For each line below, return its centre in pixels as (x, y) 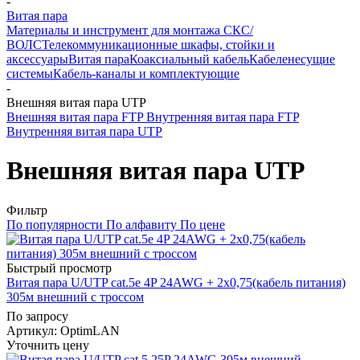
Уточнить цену (48, 345)
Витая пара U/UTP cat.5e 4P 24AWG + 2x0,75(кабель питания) (176, 282)
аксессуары (37, 59)
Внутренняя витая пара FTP (221, 117)
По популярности (55, 224)
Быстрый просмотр (59, 268)
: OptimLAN (87, 330)
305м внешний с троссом (75, 297)
